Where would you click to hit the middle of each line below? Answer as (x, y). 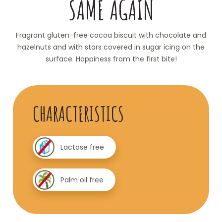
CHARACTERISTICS (78, 113)
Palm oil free (82, 180)
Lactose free (82, 147)
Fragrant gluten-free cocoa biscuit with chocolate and (111, 35)
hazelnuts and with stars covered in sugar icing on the (111, 47)
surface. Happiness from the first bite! (111, 59)
